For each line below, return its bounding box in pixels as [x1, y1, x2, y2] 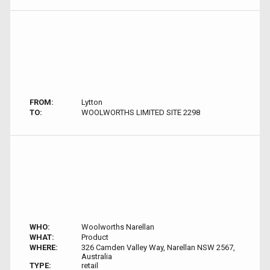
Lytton [81, 98, 102, 107]
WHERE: [30, 243, 58, 252]
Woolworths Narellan [81, 222, 154, 231]
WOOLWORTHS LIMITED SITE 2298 [81, 108, 200, 117]
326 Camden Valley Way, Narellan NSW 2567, [81, 243, 235, 252]
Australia [81, 252, 112, 261]
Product [81, 233, 108, 242]
